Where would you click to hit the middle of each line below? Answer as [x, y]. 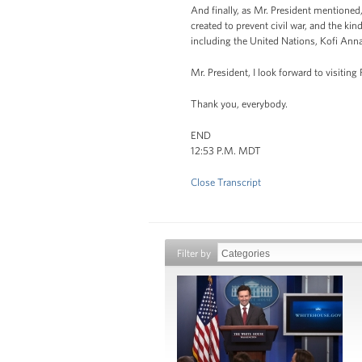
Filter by [194, 253]
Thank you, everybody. [239, 104]
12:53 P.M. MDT [226, 151]
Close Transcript [226, 182]
